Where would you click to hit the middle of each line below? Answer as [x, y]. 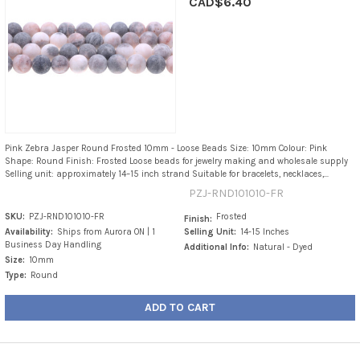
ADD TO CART [180, 307]
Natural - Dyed [283, 247]
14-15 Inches [265, 231]
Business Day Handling [53, 244]
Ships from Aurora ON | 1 [106, 231]
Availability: [29, 231]
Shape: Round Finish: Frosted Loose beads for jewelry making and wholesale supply [176, 161]
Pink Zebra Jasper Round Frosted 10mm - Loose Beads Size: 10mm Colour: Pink [166, 148]
